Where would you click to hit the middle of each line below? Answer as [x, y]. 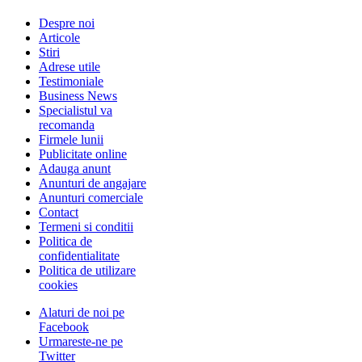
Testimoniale [71, 81]
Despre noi [67, 23]
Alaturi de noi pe [82, 312]
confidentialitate [79, 255]
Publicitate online [83, 154]
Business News [78, 95]
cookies [58, 284]
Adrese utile [69, 66]
